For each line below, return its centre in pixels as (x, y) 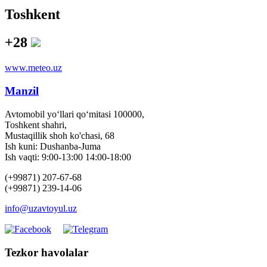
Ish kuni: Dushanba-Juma (53, 146)
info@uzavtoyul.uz (41, 208)
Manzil (22, 91)
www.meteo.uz (33, 68)
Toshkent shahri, (36, 125)
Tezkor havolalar (46, 252)
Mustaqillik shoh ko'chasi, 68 (60, 135)
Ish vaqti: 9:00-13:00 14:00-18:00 (68, 157)
